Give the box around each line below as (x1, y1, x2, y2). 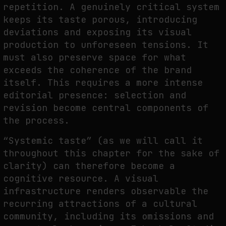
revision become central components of (3, 101, 208, 114)
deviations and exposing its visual (3, 26, 192, 38)
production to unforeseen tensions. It (3, 38, 208, 50)
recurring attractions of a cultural (3, 197, 197, 209)
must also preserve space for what (3, 51, 186, 63)
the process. (3, 114, 70, 126)
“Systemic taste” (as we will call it (3, 134, 203, 146)
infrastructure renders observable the (3, 185, 208, 197)
